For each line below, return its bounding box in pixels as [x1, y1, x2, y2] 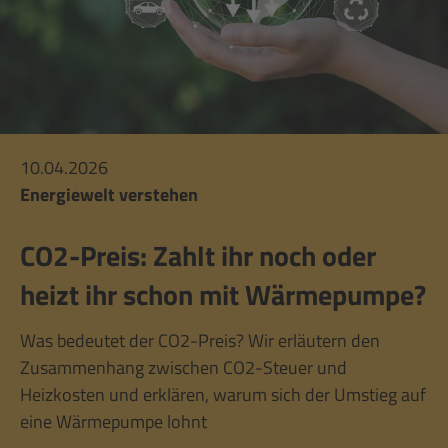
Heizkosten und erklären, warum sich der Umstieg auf [20, 381, 426, 408]
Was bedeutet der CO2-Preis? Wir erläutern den [20, 327, 380, 354]
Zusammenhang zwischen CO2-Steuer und [20, 354, 347, 381]
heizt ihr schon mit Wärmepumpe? [20, 273, 426, 316]
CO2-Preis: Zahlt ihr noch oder [20, 234, 376, 277]
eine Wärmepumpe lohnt [20, 408, 207, 435]
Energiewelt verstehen [20, 181, 198, 208]
